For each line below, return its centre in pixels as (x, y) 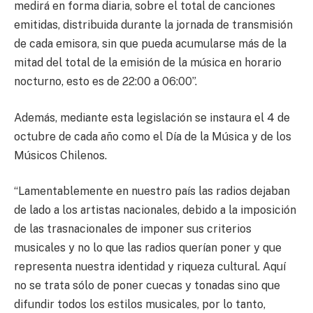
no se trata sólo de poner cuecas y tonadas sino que (147, 286)
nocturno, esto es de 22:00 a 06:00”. (105, 82)
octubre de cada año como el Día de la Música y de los (153, 136)
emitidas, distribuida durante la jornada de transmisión (153, 25)
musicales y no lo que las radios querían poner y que (148, 248)
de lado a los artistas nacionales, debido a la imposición (155, 210)
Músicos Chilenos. (60, 155)
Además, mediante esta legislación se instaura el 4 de (152, 117)
